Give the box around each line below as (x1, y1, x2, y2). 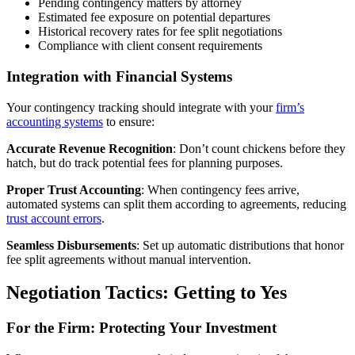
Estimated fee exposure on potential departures (38, 10, 270, 25)
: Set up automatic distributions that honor (136, 238, 344, 252)
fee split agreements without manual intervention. (6, 252, 251, 266)
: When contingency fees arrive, (141, 182, 300, 197)
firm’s (276, 100, 304, 114)
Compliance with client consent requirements (38, 39, 262, 53)
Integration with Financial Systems (6, 67, 232, 85)
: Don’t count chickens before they (173, 141, 345, 155)
